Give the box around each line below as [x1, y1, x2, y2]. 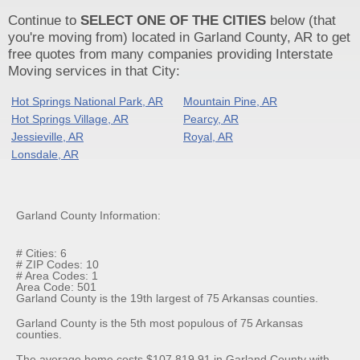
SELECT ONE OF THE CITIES [80, 12, 266, 28]
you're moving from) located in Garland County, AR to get [8, 29, 350, 45]
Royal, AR [183, 129, 233, 143]
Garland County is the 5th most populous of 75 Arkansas [16, 316, 303, 329]
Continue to [8, 12, 80, 28]
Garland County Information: [16, 209, 161, 223]
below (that [266, 12, 336, 28]
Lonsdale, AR [11, 147, 79, 161]
